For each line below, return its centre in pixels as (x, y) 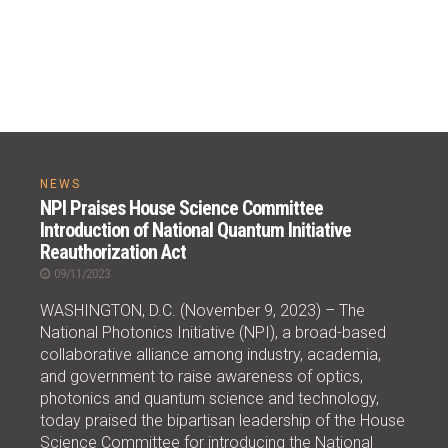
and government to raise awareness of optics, (201, 376)
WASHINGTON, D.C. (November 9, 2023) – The (202, 310)
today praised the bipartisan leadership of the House (222, 420)
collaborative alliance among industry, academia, (210, 354)
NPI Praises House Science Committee (181, 207)
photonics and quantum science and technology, (209, 398)
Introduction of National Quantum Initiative (195, 229)
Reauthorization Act (113, 251)
